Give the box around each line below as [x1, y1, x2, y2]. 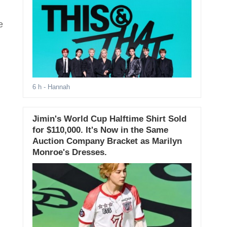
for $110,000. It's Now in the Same [32, 125, 168, 135]
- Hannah [41, 83, 70, 91]
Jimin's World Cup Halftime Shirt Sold [32, 114, 186, 124]
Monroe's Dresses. [32, 147, 107, 158]
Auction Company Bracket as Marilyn [32, 136, 182, 146]
